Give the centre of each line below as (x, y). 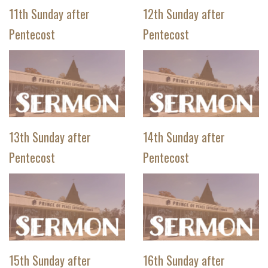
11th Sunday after (49, 13)
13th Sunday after (50, 137)
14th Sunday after (184, 137)
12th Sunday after (184, 13)
